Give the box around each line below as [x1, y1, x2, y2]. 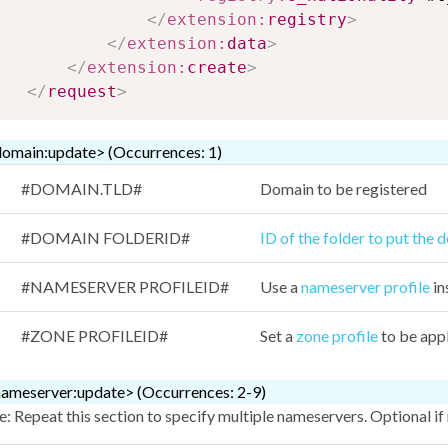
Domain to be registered [260, 179, 427, 199]
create [187, 58, 247, 78]
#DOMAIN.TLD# [21, 179, 142, 199]
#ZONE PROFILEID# [21, 326, 168, 346]
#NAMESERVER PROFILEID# [21, 277, 229, 297]
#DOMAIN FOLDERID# [21, 228, 190, 248]
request [47, 82, 117, 102]
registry [267, 10, 347, 30]
